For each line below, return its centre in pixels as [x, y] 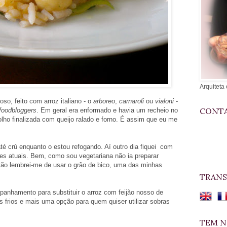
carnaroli [131, 101]
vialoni [164, 101]
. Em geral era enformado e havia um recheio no [107, 110]
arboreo [104, 101]
